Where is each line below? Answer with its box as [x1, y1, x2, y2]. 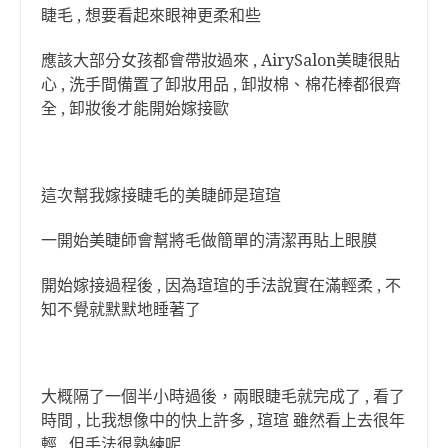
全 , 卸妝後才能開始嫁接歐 [41, 99, 229, 118]
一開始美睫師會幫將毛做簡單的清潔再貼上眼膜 [41, 231, 377, 250]
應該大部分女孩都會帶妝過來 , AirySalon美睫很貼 [41, 51, 400, 70]
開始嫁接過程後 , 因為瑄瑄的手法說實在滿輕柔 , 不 [41, 276, 401, 295]
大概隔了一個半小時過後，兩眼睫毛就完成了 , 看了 [41, 387, 405, 406]
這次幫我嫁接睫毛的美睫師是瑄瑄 [41, 186, 285, 205]
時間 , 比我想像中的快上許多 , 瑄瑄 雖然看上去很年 [41, 411, 405, 430]
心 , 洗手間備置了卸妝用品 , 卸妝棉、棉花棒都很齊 [41, 75, 401, 94]
